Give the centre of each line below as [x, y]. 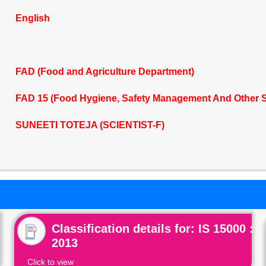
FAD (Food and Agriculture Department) [104, 72]
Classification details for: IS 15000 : [153, 229]
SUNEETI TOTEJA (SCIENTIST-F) [90, 125]
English [32, 18]
